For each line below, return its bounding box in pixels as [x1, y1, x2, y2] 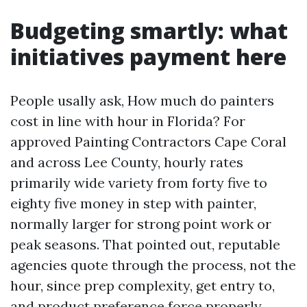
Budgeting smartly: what [10, 16, 288, 45]
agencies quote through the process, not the [10, 256, 296, 273]
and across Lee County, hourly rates [10, 153, 243, 171]
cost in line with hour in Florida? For [10, 112, 245, 130]
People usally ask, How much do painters [10, 92, 274, 109]
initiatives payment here [10, 42, 286, 71]
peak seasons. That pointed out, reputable [10, 236, 280, 253]
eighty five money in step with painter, [10, 195, 256, 212]
